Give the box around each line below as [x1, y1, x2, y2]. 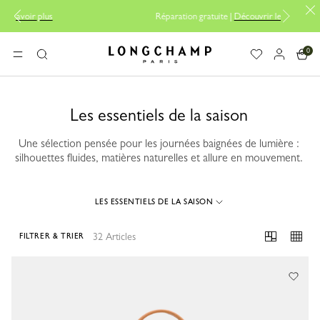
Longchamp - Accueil [101, 52, 172, 63]
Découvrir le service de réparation [146, 10, 276, 21]
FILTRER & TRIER [19, 231, 84, 241]
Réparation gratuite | [68, 10, 147, 21]
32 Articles [93, 231, 136, 242]
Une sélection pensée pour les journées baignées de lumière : [18, 136, 299, 150]
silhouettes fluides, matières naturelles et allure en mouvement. [14, 151, 303, 164]
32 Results [10, 256, 56, 269]
